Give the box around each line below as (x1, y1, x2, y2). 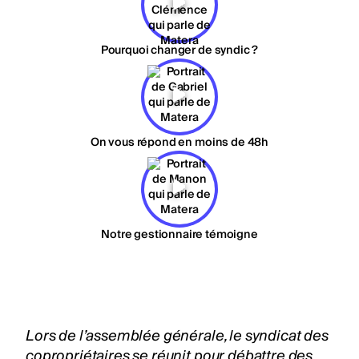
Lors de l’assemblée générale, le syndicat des (26, 323, 329, 349)
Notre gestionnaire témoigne (101, 224, 258, 244)
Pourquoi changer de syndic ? (100, 40, 259, 60)
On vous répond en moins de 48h (90, 132, 269, 152)
